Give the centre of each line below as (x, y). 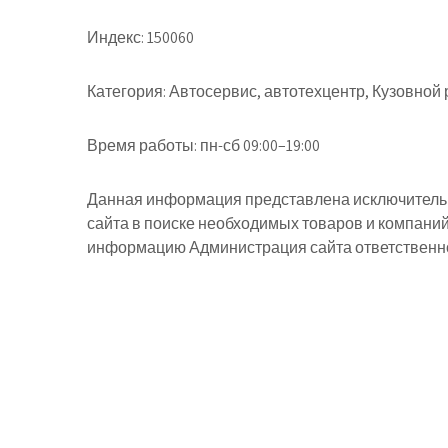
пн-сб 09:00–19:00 (258, 145)
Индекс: (115, 37)
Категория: (126, 91)
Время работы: (142, 145)
